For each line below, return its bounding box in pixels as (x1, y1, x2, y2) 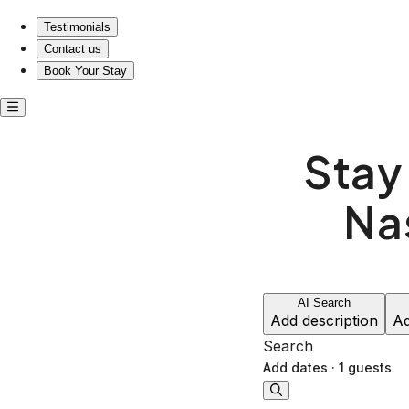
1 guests (339, 360, 392, 376)
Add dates (263, 360, 328, 376)
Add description (270, 311, 378, 330)
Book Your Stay (44, 64, 127, 78)
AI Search (298, 296, 351, 310)
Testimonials (44, 20, 110, 34)
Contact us (44, 42, 101, 56)
